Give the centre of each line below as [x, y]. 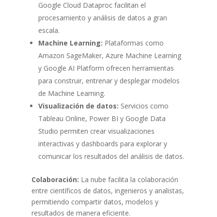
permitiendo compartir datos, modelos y [95, 201]
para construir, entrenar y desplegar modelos [109, 80]
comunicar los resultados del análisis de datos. [111, 156]
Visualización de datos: [78, 106]
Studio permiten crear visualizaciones [96, 131]
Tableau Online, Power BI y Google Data [102, 118]
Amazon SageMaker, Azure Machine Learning [109, 55]
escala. [49, 30]
